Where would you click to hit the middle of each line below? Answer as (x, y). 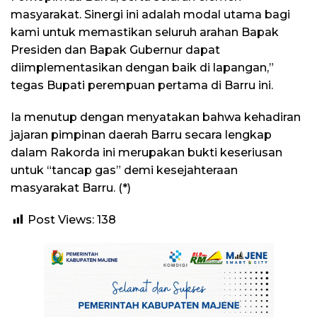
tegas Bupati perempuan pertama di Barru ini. (142, 86)
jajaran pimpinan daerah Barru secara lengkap (141, 135)
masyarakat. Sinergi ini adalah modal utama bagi (150, 15)
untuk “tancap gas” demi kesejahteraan (124, 171)
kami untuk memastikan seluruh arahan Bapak (145, 33)
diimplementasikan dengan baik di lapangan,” (142, 68)
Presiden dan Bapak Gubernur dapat (115, 50)
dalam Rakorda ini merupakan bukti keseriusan (146, 153)
